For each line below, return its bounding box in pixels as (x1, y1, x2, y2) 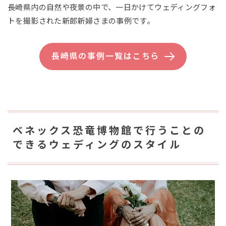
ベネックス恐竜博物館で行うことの (13, 125, 206, 136)
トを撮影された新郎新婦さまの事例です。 (8, 16, 155, 25)
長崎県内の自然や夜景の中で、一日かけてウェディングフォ (8, 3, 216, 12)
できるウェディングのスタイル (13, 139, 182, 150)
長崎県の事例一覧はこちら (51, 51, 160, 61)
